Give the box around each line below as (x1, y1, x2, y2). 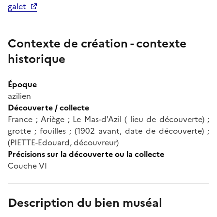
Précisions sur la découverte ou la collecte (8, 148, 164, 160)
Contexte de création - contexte (8, 34, 186, 52)
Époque (8, 78, 37, 90)
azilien (8, 90, 31, 102)
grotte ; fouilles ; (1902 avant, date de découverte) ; (8, 124, 209, 137)
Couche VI (8, 159, 47, 171)
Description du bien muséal (8, 194, 162, 212)
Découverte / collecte (8, 101, 89, 113)
